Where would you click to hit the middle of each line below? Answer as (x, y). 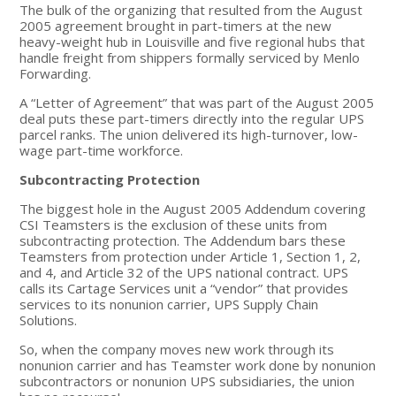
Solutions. (49, 320)
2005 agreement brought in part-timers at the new (176, 25)
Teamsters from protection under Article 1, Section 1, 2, (190, 256)
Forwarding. (56, 73)
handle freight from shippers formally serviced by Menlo (190, 57)
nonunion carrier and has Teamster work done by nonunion (198, 365)
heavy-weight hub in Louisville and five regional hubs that (193, 41)
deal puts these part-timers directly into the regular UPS (192, 118)
